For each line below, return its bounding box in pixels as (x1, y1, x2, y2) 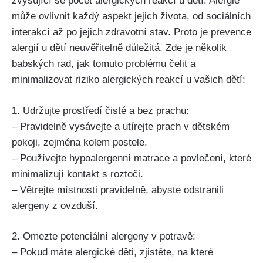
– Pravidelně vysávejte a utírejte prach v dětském (12, 120, 230, 132)
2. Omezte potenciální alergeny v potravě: (12, 231, 195, 242)
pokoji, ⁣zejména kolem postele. (12, 136, 147, 148)
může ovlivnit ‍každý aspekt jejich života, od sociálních (12, 11, 251, 22)
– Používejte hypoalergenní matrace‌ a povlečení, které (12, 152, 251, 164)
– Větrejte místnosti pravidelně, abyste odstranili (12, 184, 224, 195)
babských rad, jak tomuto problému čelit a (12, 58, 195, 70)
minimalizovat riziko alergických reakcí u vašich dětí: (12, 74, 245, 86)
